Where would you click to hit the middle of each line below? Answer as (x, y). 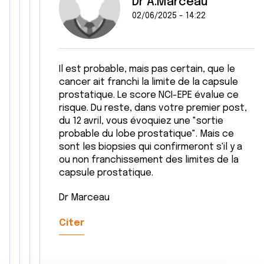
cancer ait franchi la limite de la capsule (148, 82)
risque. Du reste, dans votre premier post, (153, 108)
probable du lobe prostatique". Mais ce (146, 134)
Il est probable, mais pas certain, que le (147, 69)
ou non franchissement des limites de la (149, 160)
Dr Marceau (84, 198)
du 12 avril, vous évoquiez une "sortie (141, 121)
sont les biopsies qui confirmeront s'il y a (151, 147)
